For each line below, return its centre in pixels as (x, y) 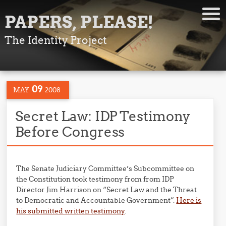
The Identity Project (55, 40)
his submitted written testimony (71, 211)
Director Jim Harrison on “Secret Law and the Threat (107, 190)
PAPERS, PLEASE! (79, 22)
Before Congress (70, 132)
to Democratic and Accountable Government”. (96, 200)
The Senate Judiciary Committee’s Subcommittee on (105, 168)
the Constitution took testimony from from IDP (95, 179)
